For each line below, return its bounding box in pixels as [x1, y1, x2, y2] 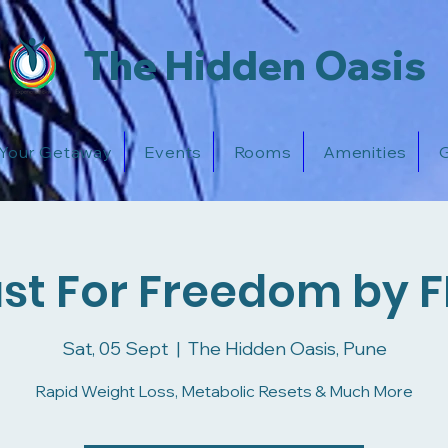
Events [144, 142, 203, 162]
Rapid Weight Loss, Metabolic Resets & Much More [35, 380, 413, 401]
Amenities [323, 142, 408, 162]
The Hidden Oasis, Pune [187, 336, 387, 360]
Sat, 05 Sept [61, 336, 168, 360]
